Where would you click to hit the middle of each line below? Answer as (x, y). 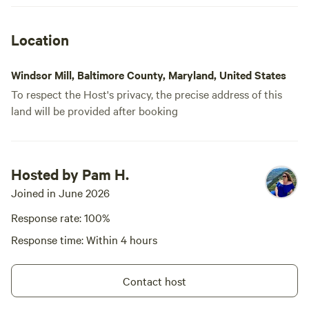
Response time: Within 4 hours (84, 239)
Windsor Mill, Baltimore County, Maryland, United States (149, 74)
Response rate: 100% (61, 217)
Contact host (154, 281)
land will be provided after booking (94, 110)
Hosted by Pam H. (70, 174)
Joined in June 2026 (60, 192)
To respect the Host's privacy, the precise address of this (147, 94)
